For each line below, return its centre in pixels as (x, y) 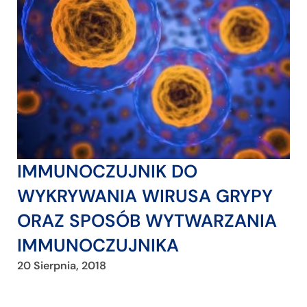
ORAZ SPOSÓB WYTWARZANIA (147, 221)
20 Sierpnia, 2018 (62, 266)
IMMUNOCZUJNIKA (98, 246)
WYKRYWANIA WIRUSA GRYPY (145, 196)
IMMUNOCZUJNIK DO (107, 172)
